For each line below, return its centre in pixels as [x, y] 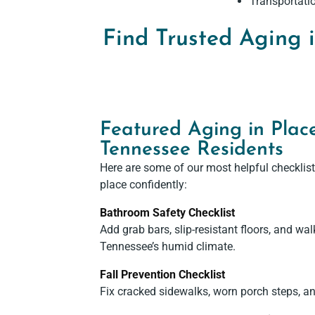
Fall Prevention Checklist [162, 275]
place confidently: [143, 185]
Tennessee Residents [192, 150]
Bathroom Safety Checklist [167, 213]
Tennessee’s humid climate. [168, 246]
